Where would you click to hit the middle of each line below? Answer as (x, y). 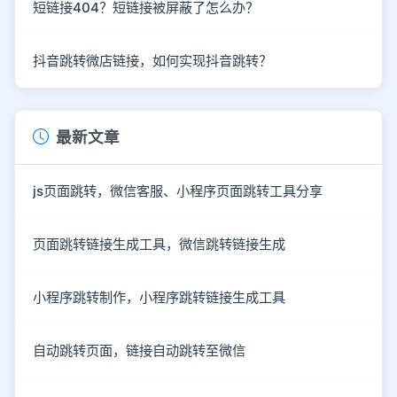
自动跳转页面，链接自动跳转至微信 (139, 350)
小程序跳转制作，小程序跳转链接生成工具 (159, 297)
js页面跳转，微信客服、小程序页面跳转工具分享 (178, 191)
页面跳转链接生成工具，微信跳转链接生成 (159, 244)
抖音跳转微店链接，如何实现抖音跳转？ (152, 61)
